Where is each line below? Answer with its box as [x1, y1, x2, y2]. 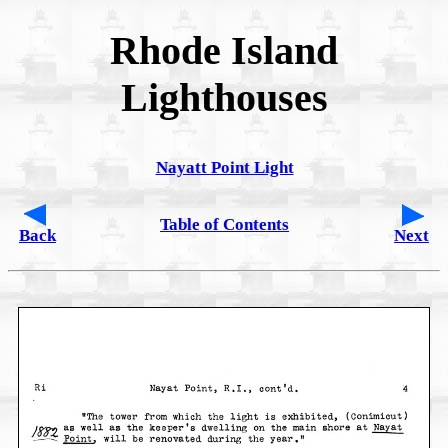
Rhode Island [110, 27, 338, 73]
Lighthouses [120, 74, 328, 120]
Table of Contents [160, 214, 289, 234]
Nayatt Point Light [155, 157, 294, 177]
